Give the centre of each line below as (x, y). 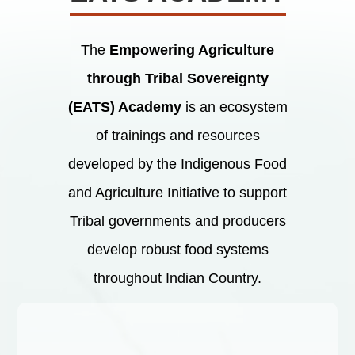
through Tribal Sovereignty (177, 78)
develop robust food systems (177, 249)
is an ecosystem (234, 107)
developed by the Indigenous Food (177, 164)
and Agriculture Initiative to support (177, 192)
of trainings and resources (177, 135)
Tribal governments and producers (177, 221)
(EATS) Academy (124, 107)
